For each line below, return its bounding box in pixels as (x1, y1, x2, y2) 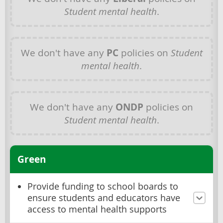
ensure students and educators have (27, 192, 180, 204)
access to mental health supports (27, 204, 167, 216)
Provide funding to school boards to (27, 181, 178, 193)
